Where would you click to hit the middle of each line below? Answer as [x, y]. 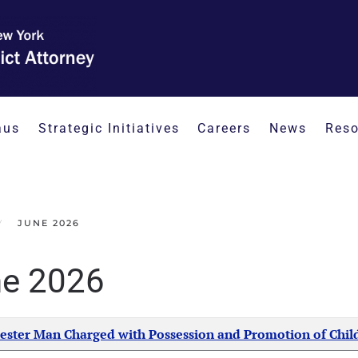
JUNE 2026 [49, 223]
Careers [225, 128]
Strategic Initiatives [109, 128]
